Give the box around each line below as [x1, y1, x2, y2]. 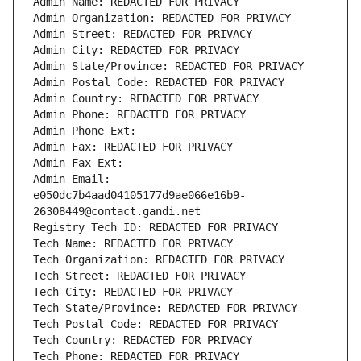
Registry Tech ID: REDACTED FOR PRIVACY [33, 221, 278, 234]
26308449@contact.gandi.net [33, 205, 201, 218]
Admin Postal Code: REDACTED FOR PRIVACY [33, 76, 284, 89]
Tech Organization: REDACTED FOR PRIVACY [33, 253, 284, 267]
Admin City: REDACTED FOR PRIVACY [33, 44, 239, 57]
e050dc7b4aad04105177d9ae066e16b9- [33, 189, 246, 202]
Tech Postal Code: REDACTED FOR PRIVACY [33, 317, 278, 331]
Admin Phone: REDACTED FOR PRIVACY [33, 108, 246, 122]
